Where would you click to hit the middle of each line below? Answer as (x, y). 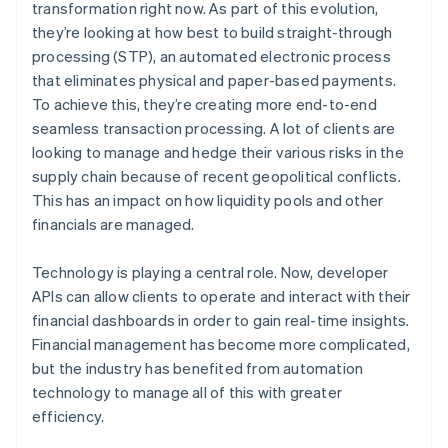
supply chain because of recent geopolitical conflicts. (216, 175)
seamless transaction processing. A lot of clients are (214, 127)
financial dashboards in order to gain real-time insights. (221, 319)
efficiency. (68, 415)
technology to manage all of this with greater (187, 391)
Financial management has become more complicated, (221, 343)
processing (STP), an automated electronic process (211, 55)
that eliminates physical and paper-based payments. (214, 79)
